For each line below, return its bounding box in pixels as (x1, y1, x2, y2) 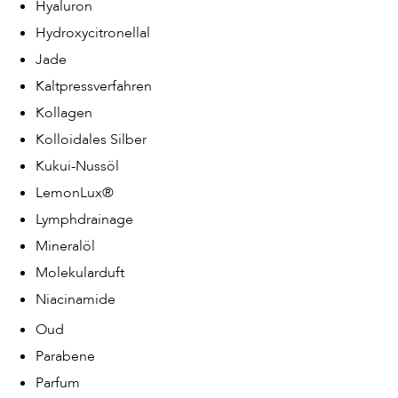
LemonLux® (36, 183, 114, 203)
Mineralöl (36, 236, 95, 256)
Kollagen (36, 103, 92, 123)
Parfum (36, 373, 80, 393)
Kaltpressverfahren (36, 76, 152, 96)
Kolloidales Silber (36, 130, 147, 149)
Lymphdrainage (36, 210, 133, 229)
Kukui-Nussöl (36, 156, 119, 176)
